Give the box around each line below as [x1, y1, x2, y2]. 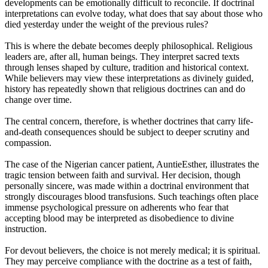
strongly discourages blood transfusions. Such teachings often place [5, 191, 258, 202]
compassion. [5, 138, 51, 148]
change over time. [5, 95, 72, 105]
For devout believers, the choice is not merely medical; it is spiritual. [5, 245, 260, 256]
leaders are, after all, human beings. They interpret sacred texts [5, 51, 239, 62]
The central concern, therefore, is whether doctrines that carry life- [5, 116, 253, 127]
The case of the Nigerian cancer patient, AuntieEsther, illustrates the [5, 159, 259, 170]
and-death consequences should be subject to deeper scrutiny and [5, 127, 249, 138]
